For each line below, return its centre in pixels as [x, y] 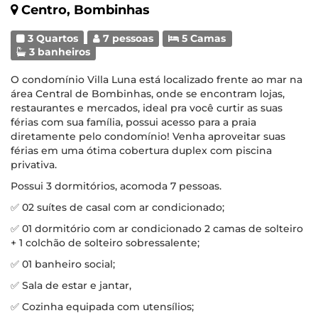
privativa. [34, 165]
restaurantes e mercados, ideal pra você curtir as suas [147, 108]
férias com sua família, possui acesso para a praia [133, 122]
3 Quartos [52, 38]
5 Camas [203, 38]
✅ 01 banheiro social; [63, 264]
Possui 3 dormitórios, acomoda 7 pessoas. [116, 186]
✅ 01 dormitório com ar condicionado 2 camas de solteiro [157, 229]
